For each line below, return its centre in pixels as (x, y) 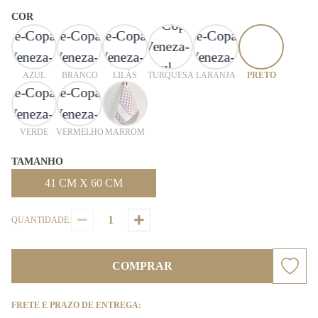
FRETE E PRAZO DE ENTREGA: (76, 305)
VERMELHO (79, 132)
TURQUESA (170, 75)
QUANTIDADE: (41, 220)
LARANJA (216, 75)
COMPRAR (142, 266)
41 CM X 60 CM (84, 183)
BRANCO (79, 75)
